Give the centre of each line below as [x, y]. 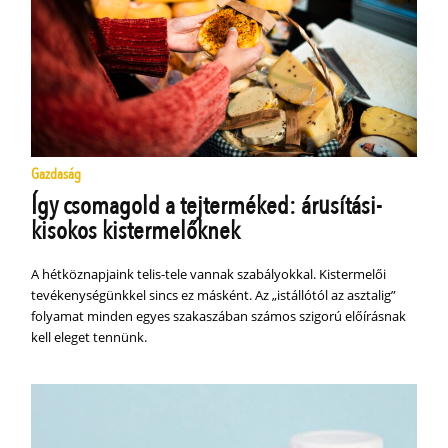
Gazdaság [56, 173]
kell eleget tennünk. [89, 336]
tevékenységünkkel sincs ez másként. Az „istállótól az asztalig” [214, 294]
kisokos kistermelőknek [136, 230]
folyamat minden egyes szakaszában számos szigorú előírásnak [219, 315]
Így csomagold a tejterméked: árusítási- [207, 205]
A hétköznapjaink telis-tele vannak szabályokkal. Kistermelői [209, 273]
